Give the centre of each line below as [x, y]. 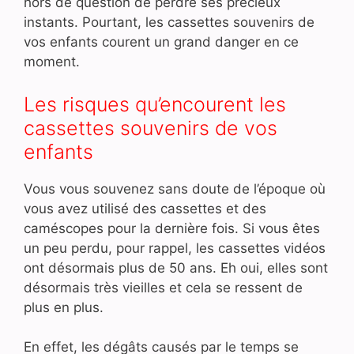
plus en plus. [64, 307]
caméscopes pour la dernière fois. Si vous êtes [172, 228]
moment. [52, 62]
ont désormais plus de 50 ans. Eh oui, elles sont [176, 267]
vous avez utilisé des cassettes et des [145, 208]
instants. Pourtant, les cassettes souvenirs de [169, 23]
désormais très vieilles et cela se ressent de [163, 287]
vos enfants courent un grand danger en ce [161, 42]
